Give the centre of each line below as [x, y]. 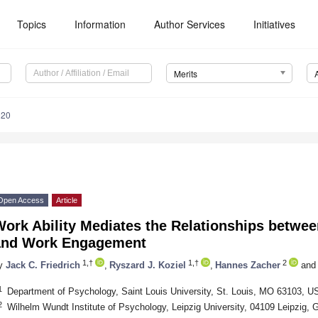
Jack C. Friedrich [43, 265]
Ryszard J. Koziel [148, 265]
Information [100, 24]
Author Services [190, 24]
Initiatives [275, 24]
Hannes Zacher [248, 265]
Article [67, 201]
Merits [185, 74]
